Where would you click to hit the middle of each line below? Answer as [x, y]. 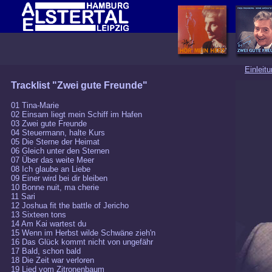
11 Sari [23, 196]
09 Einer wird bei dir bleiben [59, 178]
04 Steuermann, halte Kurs [58, 133]
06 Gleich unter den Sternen [60, 151]
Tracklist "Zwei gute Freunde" [79, 85]
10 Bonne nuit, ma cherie [55, 187]
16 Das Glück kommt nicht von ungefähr [82, 242]
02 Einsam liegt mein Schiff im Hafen [76, 114]
